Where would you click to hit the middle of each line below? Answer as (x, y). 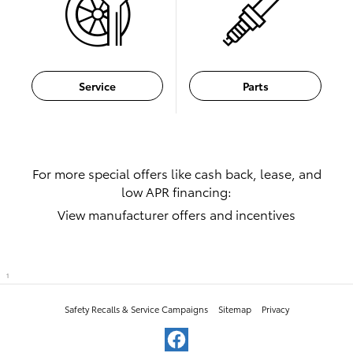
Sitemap (234, 308)
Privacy (275, 308)
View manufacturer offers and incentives (176, 214)
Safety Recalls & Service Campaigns (136, 308)
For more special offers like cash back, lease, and (176, 173)
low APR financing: (176, 191)
